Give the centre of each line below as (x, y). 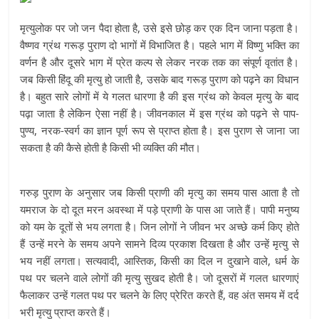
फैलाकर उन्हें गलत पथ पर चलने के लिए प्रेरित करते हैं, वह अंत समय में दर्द (159, 295)
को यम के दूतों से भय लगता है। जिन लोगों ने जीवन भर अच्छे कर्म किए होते (159, 226)
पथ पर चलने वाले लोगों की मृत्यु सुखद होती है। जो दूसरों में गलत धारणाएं (159, 278)
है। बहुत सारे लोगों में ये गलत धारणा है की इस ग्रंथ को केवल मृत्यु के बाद (159, 96)
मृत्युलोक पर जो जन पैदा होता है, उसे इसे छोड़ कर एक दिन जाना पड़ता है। (159, 28)
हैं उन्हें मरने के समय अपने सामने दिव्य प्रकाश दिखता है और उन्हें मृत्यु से (159, 244)
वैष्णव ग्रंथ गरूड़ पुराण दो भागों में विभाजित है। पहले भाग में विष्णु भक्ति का (159, 45)
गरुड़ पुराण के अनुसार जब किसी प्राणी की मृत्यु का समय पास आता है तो (159, 192)
